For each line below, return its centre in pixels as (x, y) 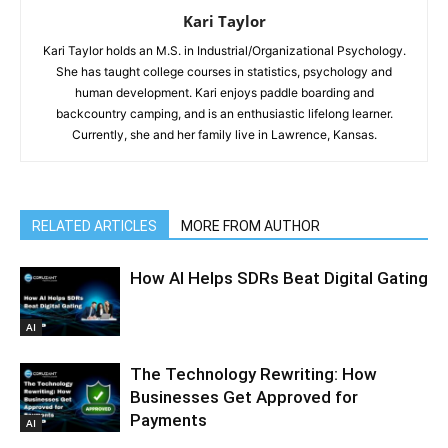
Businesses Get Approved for (244, 396)
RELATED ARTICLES (94, 225)
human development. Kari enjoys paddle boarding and (224, 92)
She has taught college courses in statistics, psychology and (224, 71)
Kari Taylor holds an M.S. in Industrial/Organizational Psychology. (224, 50)
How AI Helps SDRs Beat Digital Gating (279, 277)
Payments (168, 419)
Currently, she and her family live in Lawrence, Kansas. (224, 134)
